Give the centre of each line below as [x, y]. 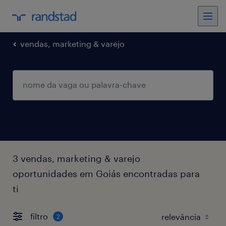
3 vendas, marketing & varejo [76, 158]
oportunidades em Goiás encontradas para [106, 173]
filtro [39, 216]
